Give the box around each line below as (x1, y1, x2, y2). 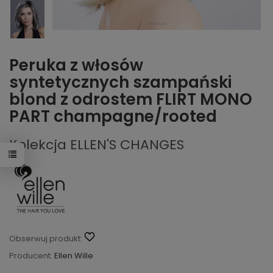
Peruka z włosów (9, 54, 143, 77)
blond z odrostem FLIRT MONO (9, 88, 252, 111)
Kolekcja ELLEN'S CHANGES (9, 135, 184, 155)
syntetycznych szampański (9, 71, 232, 94)
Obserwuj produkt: (9, 232, 82, 244)
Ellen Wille (54, 249, 93, 261)
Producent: (9, 249, 52, 261)
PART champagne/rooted (9, 105, 217, 128)
